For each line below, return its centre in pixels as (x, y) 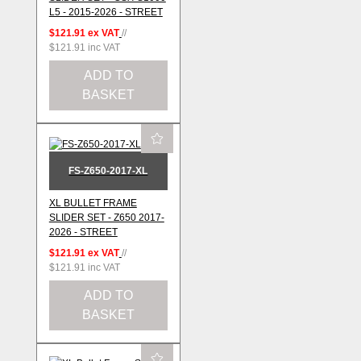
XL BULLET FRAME (93, 203)
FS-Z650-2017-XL (108, 170)
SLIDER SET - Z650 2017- (106, 218)
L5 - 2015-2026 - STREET (106, 12)
